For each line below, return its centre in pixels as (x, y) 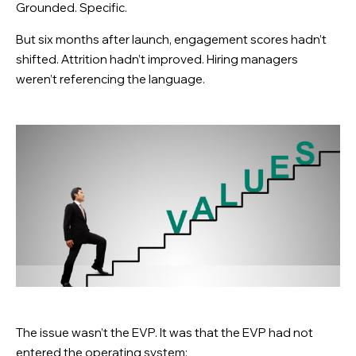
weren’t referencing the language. (110, 79)
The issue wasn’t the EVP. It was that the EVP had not (164, 332)
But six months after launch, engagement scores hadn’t (171, 39)
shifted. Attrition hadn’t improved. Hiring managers (157, 59)
